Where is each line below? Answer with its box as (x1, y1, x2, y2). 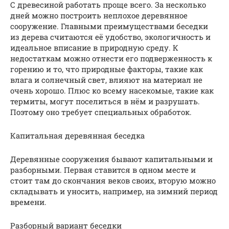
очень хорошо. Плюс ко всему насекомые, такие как (10, 85, 214, 96)
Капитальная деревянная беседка (10, 130, 145, 141)
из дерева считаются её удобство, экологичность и (10, 31, 211, 42)
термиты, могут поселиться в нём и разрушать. (10, 96, 200, 106)
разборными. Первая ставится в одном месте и (10, 164, 196, 175)
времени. (10, 196, 47, 207)
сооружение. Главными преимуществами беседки (10, 20, 208, 31)
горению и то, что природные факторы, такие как (10, 63, 203, 74)
